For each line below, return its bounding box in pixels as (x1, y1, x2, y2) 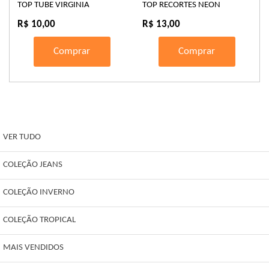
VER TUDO (3, 133, 41, 142)
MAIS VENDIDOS (3, 243, 64, 253)
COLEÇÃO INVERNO (3, 188, 74, 198)
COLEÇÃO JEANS (3, 160, 62, 170)
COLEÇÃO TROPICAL (3, 216, 76, 225)
